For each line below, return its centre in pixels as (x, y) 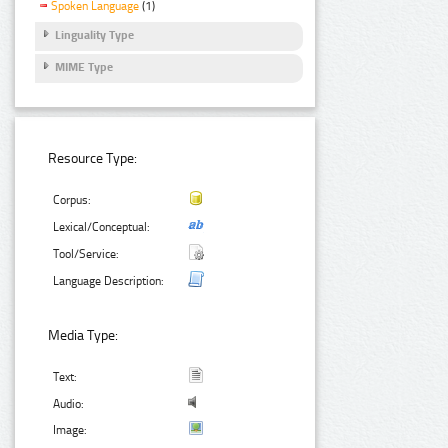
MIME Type (84, 67)
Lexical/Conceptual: (102, 227)
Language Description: (109, 281)
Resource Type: (93, 159)
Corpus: (72, 200)
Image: (70, 430)
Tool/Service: (86, 254)
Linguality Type (94, 34)
